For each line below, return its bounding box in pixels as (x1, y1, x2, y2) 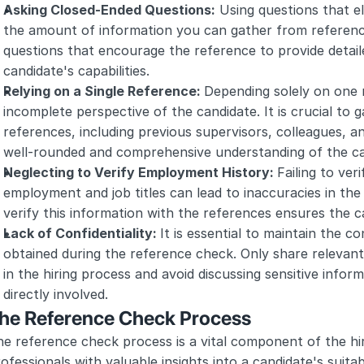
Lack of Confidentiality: (3, 225, 160, 241)
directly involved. (3, 286, 108, 302)
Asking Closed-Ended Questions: (3, 2, 215, 18)
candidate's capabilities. (3, 63, 149, 79)
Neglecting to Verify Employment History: (3, 164, 277, 180)
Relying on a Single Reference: (3, 83, 204, 99)
